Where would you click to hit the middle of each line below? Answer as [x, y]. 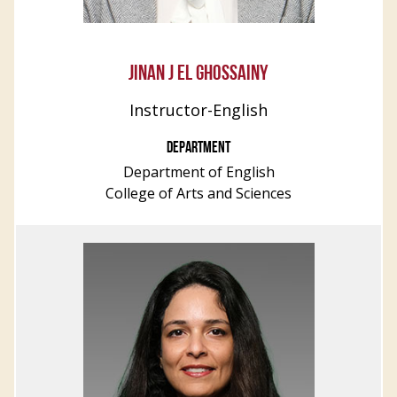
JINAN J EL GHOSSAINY [198, 74]
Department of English [198, 172]
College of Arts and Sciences [198, 193]
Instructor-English [198, 110]
